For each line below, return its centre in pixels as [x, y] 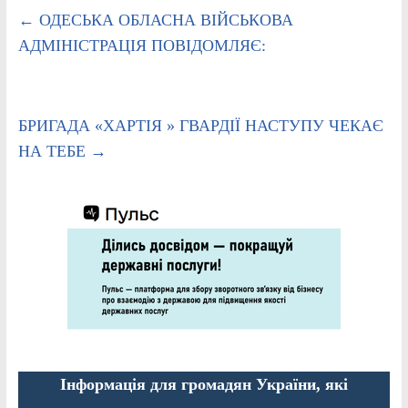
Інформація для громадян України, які [204, 385]
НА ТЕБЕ [54, 152]
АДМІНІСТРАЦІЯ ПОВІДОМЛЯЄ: [142, 46]
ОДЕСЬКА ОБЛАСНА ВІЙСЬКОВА [163, 20]
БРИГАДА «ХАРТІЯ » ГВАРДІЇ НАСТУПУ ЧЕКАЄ [200, 126]
